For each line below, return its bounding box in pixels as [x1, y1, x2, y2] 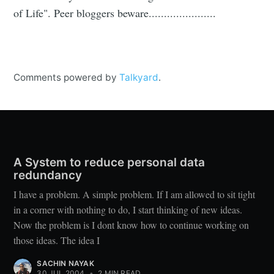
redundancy [13, 168, 83, 183]
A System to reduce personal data [13, 155, 206, 170]
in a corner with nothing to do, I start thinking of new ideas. [13, 203, 243, 216]
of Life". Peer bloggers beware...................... [13, 6, 217, 21]
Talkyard [119, 72, 159, 84]
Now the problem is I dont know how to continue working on [13, 218, 250, 231]
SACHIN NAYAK [37, 259, 94, 268]
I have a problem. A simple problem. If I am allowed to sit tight [13, 188, 256, 201]
